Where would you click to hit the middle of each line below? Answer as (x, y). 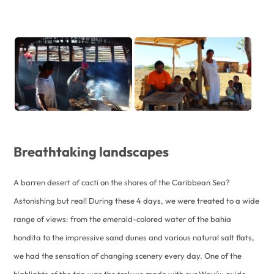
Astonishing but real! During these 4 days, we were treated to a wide (137, 200)
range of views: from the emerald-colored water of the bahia (123, 219)
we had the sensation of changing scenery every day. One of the (128, 255)
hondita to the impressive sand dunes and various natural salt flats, (134, 237)
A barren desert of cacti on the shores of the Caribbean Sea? (122, 182)
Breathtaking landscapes (91, 151)
